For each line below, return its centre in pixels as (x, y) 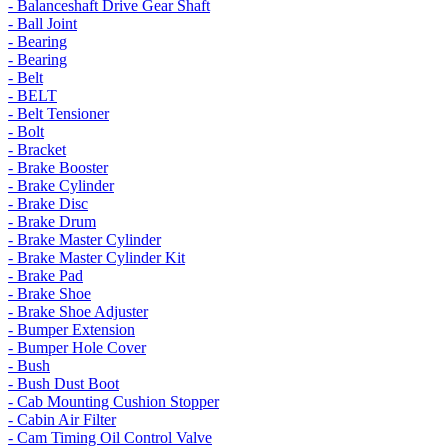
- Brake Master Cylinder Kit (96, 257)
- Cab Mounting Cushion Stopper (113, 401)
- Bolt (26, 131)
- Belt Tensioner (58, 113)
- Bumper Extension (71, 329)
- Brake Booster (58, 167)
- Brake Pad (45, 275)
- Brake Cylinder (61, 185)
